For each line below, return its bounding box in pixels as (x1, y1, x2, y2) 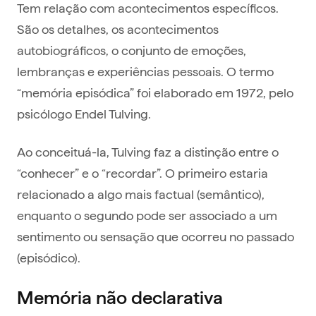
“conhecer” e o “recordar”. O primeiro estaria (17, 164, 268, 181)
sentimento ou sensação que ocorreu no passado (17, 228, 294, 245)
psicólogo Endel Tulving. (17, 105, 151, 122)
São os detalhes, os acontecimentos (17, 20, 219, 37)
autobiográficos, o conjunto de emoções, (17, 42, 246, 59)
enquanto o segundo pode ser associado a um (17, 207, 277, 224)
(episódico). (17, 249, 80, 266)
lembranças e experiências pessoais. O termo (17, 63, 274, 80)
